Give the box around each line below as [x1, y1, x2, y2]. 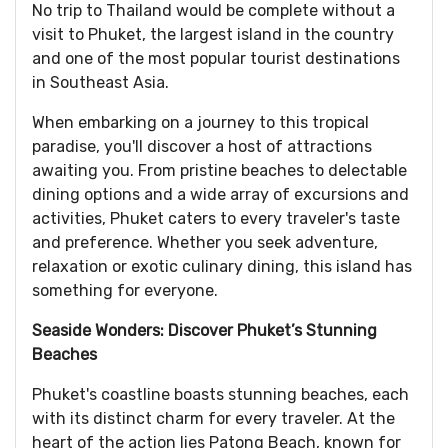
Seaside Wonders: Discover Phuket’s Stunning [32, 321, 377, 340]
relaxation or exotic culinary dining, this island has [32, 257, 412, 276]
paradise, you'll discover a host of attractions [32, 137, 372, 156]
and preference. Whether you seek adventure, [32, 233, 378, 252]
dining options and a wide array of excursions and [32, 185, 409, 204]
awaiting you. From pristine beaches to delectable [32, 161, 407, 180]
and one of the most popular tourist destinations [32, 49, 400, 68]
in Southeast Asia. [32, 73, 173, 92]
